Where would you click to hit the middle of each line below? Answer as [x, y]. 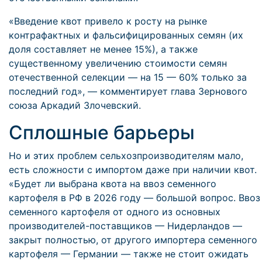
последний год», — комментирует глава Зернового [128, 91]
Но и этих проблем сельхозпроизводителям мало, [126, 156]
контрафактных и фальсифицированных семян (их [126, 35]
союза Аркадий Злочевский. [75, 105]
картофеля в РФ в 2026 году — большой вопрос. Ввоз [135, 198]
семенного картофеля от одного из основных [115, 212]
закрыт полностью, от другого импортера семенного [133, 240]
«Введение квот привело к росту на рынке [108, 21]
